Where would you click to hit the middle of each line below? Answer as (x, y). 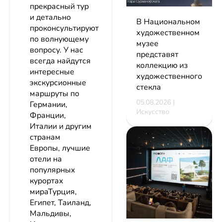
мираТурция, (53, 192)
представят (157, 55)
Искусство (153, 112)
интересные (52, 72)
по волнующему (59, 39)
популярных (53, 170)
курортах (47, 181)
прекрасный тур (59, 7)
